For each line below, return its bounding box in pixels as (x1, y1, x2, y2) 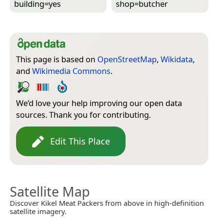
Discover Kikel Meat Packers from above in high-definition (10, 198, 204, 208)
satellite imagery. (10, 206, 67, 217)
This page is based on (16, 54, 97, 65)
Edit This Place (50, 135, 110, 147)
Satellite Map (10, 182, 90, 201)
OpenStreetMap (97, 54, 157, 65)
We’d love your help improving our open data (16, 97, 182, 109)
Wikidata (161, 54, 193, 65)
